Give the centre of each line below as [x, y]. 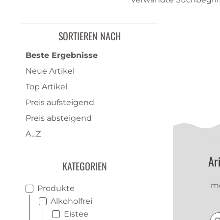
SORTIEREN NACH [89, 36]
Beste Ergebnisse [62, 55]
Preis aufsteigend [60, 102]
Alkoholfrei [71, 201]
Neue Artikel [50, 71]
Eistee [76, 214]
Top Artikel [46, 87]
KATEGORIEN [84, 166]
